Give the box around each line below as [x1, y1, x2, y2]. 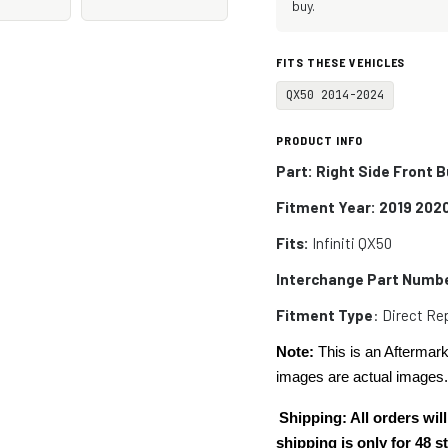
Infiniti [309, 234, 359, 252]
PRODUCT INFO [276, 133, 363, 147]
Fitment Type [276, 306, 374, 324]
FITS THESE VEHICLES [276, 55, 406, 69]
